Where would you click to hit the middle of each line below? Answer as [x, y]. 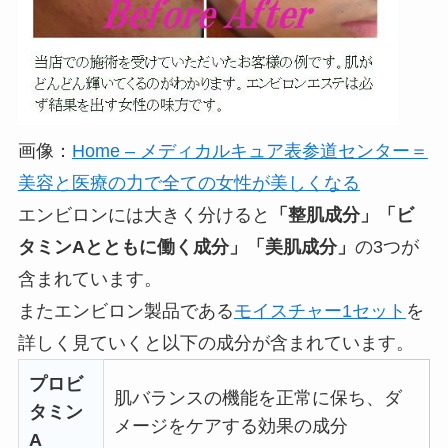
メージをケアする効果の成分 [230, 425]
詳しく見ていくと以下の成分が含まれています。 [215, 342]
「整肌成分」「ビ [341, 214]
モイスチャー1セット [319, 310]
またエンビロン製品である [125, 310]
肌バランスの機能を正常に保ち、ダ [257, 397]
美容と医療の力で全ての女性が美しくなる [188, 182]
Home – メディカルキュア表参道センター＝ [249, 150]
